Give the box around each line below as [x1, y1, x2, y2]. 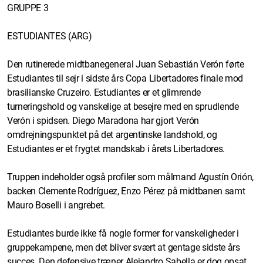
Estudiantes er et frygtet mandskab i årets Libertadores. [7, 143, 225, 154]
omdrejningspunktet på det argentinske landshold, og [7, 129, 217, 140]
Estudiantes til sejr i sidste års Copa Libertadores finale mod [7, 72, 244, 84]
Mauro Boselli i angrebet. [7, 199, 107, 211]
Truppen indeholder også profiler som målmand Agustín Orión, [7, 171, 254, 183]
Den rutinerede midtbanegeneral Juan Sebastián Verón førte [7, 58, 244, 70]
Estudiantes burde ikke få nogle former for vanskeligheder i [7, 227, 240, 239]
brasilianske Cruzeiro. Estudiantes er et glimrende [7, 86, 201, 98]
